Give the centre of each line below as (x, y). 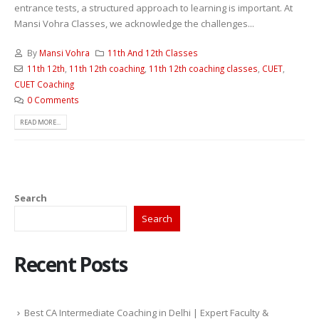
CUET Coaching (44, 84)
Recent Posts (71, 265)
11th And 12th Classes (153, 52)
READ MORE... (41, 122)
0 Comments (53, 99)
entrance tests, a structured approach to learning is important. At (153, 8)
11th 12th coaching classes (203, 68)
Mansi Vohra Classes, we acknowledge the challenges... (134, 24)
